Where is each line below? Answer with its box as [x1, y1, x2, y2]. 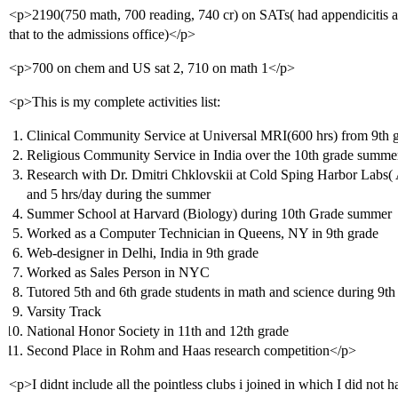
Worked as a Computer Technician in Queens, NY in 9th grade [27, 226, 378, 241]
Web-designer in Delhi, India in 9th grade [27, 245, 259, 260]
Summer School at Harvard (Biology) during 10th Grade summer [27, 206, 392, 221]
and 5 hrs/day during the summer [27, 187, 211, 202]
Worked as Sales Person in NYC [27, 265, 210, 280]
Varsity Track [27, 304, 101, 319]
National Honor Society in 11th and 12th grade [27, 323, 289, 338]
